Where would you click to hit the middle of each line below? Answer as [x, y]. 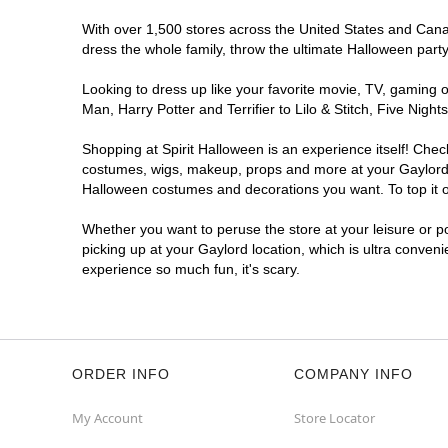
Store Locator [334, 418]
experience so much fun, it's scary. [191, 269]
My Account [107, 418]
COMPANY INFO [353, 374]
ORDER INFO [121, 374]
